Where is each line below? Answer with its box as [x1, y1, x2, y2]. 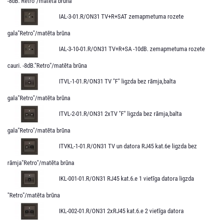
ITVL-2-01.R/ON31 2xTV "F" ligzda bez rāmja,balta [59, 110, 182, 117]
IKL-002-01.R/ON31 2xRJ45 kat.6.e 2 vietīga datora [59, 207, 184, 215]
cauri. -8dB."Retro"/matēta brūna [7, 61, 87, 69]
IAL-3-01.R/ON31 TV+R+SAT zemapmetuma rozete [59, 12, 184, 20]
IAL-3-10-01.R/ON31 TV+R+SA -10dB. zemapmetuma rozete [59, 45, 205, 53]
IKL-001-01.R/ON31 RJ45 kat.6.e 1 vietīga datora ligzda [59, 174, 194, 182]
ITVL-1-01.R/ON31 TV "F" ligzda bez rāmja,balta [59, 77, 176, 85]
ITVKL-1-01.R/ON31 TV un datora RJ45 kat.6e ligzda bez [59, 142, 197, 150]
